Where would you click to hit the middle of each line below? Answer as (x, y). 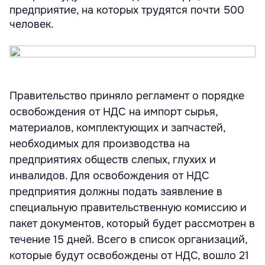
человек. (32, 24)
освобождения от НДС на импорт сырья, (114, 112)
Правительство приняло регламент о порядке (127, 96)
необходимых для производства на (100, 144)
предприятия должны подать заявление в (116, 192)
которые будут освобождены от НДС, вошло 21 (129, 256)
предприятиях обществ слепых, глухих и (113, 160)
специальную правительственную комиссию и (128, 208)
